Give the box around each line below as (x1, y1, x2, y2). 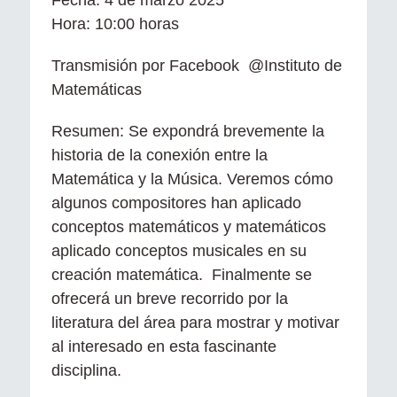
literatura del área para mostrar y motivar (51, 313, 339, 331)
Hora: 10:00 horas (51, 14, 179, 33)
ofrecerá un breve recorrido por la (51, 289, 288, 307)
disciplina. (51, 361, 121, 379)
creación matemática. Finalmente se (51, 265, 312, 284)
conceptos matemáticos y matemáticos (51, 217, 326, 236)
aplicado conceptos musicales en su (51, 241, 307, 260)
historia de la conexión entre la (51, 145, 268, 164)
